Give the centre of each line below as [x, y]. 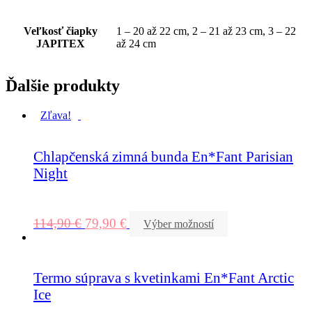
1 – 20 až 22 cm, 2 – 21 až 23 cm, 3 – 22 [206, 31]
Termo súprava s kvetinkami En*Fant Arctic [164, 278]
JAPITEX [61, 43]
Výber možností [179, 224]
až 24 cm [136, 43]
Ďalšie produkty [63, 86]
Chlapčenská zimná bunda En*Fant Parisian [163, 156]
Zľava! [56, 116]
